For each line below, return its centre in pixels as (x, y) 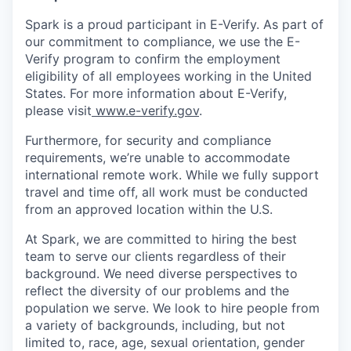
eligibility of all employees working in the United (168, 76)
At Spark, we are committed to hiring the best (161, 239)
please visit (58, 110)
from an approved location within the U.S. (149, 209)
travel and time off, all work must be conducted (166, 192)
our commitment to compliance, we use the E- (163, 41)
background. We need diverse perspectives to (161, 273)
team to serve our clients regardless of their (156, 256)
